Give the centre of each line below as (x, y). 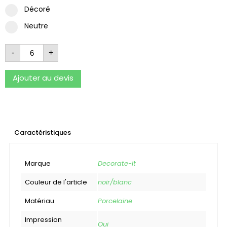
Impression (43, 219)
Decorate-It (117, 163)
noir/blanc (115, 182)
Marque (38, 163)
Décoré (37, 9)
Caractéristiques (43, 132)
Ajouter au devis (43, 78)
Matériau (40, 201)
